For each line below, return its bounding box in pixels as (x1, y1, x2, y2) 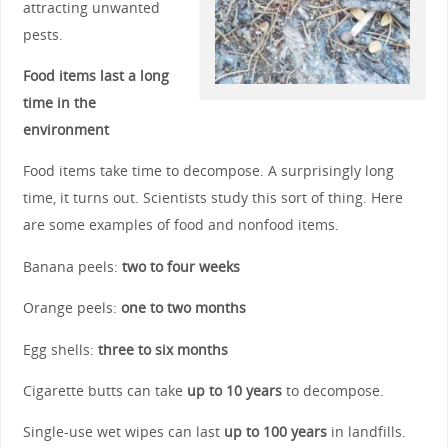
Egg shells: (22, 339, 98, 359)
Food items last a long (22, 66, 169, 86)
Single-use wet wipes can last (22, 422, 224, 442)
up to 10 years (186, 381, 282, 401)
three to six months (97, 339, 228, 359)
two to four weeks (121, 256, 240, 276)
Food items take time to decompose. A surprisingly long (22, 161, 394, 181)
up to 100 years (223, 422, 327, 442)
